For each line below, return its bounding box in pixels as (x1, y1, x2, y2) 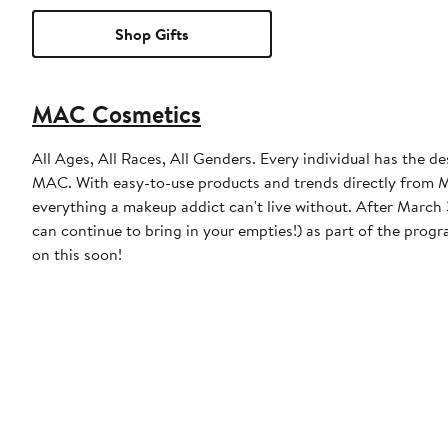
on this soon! (32, 243, 122, 266)
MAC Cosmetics (32, 97, 201, 132)
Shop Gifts (115, 23, 189, 46)
